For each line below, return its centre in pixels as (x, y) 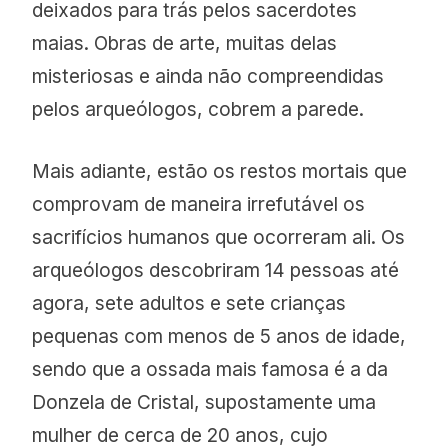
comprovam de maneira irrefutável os (199, 204)
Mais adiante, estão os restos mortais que (220, 171)
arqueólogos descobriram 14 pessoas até (216, 270)
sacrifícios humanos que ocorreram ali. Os (219, 237)
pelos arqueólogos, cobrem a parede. (198, 109)
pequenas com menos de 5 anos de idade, (219, 336)
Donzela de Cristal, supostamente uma (204, 402)
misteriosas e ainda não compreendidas (208, 76)
